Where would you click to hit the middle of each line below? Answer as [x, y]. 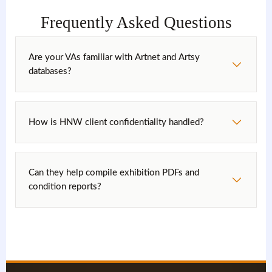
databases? [50, 72]
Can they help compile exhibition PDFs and [114, 173]
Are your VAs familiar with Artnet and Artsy [114, 58]
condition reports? [65, 187]
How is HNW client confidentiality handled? [117, 122]
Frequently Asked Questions [136, 23]
